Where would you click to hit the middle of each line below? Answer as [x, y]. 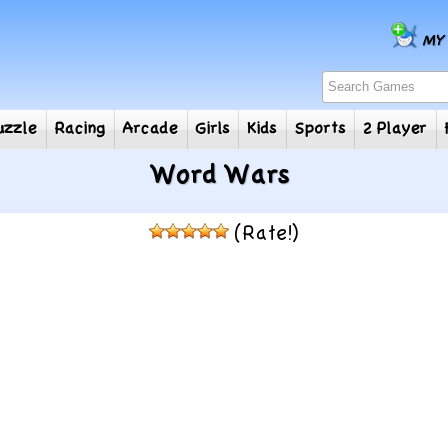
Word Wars [220, 176]
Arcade [205, 141]
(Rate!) [264, 234]
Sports [390, 141]
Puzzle [54, 141]
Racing [129, 141]
